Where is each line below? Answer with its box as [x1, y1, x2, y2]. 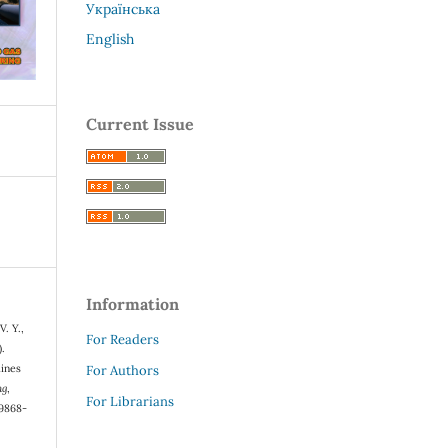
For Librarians [86, 392, 174, 410]
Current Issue [86, 113, 194, 134]
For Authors [86, 361, 159, 379]
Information [86, 293, 179, 314]
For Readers [86, 330, 159, 348]
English [86, 29, 134, 48]
